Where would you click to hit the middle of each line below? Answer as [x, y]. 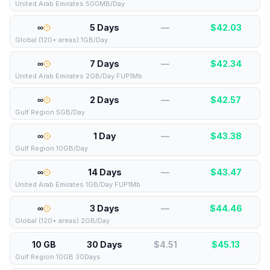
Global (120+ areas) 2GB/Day [62, 221]
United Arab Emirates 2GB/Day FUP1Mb [79, 76]
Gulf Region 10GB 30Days [58, 257]
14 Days [105, 172]
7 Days [105, 64]
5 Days [105, 27]
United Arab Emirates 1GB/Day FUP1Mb [78, 184]
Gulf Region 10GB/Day [52, 148]
